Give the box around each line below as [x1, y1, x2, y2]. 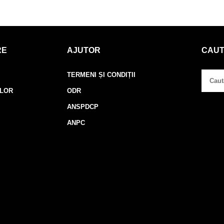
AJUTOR [67, 45, 101, 54]
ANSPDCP [67, 102, 99, 110]
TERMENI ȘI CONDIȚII [67, 70, 136, 78]
